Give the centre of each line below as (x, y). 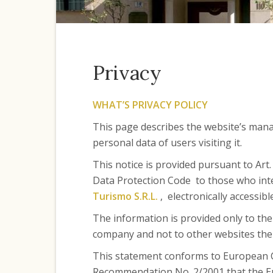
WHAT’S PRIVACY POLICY (150, 105)
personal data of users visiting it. (167, 143)
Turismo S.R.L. (125, 196)
